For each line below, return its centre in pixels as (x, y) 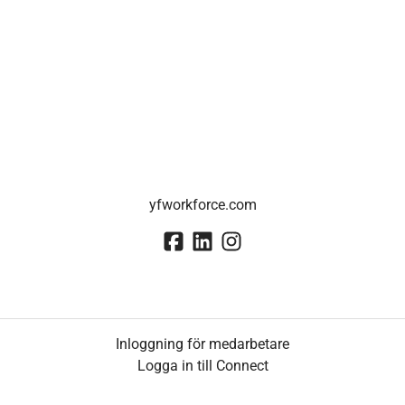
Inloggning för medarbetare (202, 344)
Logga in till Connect (202, 365)
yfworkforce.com (202, 205)
